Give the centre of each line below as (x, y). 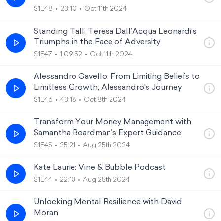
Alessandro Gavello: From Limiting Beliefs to (117, 77)
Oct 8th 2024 (105, 100)
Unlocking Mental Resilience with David (108, 202)
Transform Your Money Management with (112, 122)
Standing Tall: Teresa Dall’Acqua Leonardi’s (115, 32)
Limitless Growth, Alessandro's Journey (108, 88)
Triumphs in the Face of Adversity (97, 42)
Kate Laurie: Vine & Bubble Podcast (100, 168)
